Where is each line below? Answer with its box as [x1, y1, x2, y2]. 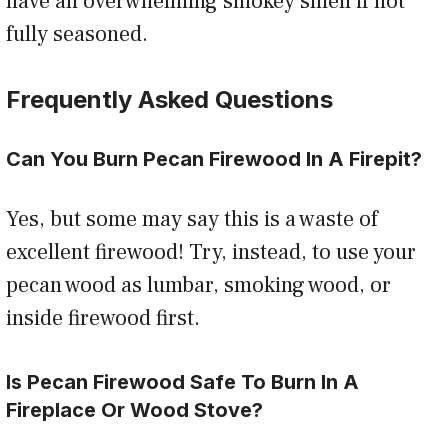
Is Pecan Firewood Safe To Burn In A [6, 370, 359, 395]
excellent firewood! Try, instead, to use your [6, 238, 416, 267]
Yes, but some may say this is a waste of [6, 205, 378, 234]
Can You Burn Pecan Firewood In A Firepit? [6, 147, 427, 172]
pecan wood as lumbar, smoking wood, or [6, 271, 391, 300]
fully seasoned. [6, 20, 158, 49]
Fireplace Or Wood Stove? [6, 398, 273, 423]
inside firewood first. [6, 304, 210, 333]
